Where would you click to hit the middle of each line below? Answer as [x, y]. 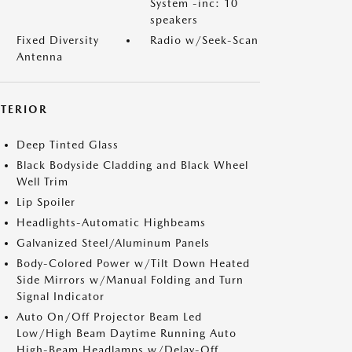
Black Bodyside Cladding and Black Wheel [132, 165]
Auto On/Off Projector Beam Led [109, 317]
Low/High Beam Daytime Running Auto [126, 333]
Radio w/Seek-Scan [204, 40]
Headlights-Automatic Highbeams [111, 222]
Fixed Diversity [58, 40]
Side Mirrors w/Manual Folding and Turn [130, 280]
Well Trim [42, 181]
